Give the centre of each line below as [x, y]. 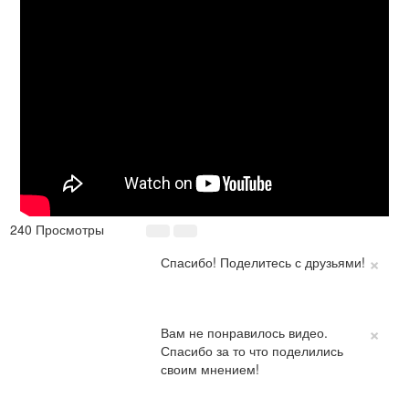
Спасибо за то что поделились [252, 351]
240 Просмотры [57, 229]
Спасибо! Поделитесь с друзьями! [263, 262]
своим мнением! [210, 369]
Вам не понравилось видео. [245, 332]
